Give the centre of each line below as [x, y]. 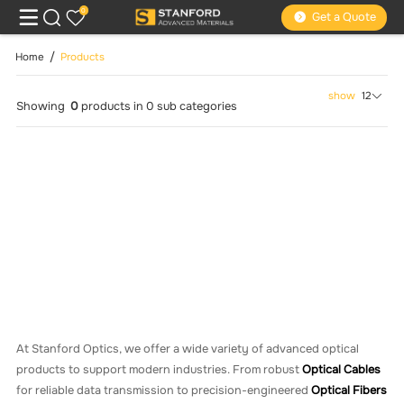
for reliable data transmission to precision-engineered [164, 390]
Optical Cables [342, 369]
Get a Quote [344, 18]
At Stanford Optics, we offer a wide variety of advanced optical [188, 349]
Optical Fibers [349, 390]
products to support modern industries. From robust [160, 369]
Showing [42, 107]
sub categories [195, 107]
